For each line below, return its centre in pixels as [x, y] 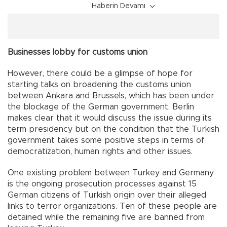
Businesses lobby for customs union [78, 52]
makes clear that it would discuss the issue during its [110, 118]
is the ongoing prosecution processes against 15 [102, 184]
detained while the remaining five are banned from [106, 218]
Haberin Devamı [119, 6]
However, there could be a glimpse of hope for [100, 74]
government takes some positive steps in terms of [106, 141]
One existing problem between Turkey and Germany [111, 173]
